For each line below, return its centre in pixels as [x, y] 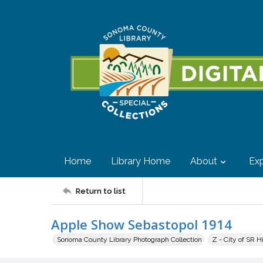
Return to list [101, 191]
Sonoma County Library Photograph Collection [129, 240]
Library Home [141, 161]
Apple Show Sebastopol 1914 [141, 224]
